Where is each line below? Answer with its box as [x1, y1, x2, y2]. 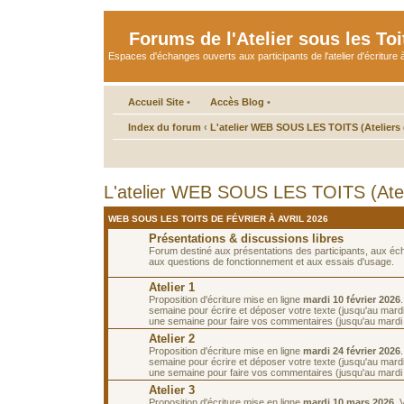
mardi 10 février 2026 [303, 293, 400, 305]
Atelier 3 [149, 382, 195, 397]
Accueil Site [128, 96, 184, 107]
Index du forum [128, 121, 201, 133]
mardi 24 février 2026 [303, 344, 400, 356]
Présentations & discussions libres [149, 231, 344, 245]
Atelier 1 [149, 280, 195, 294]
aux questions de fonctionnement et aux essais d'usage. [149, 255, 394, 267]
